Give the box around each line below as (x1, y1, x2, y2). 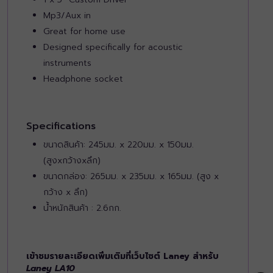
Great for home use (43, 25, 126, 38)
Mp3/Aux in (43, 9, 91, 23)
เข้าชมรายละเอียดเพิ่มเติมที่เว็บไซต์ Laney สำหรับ (26, 250, 219, 263)
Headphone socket (43, 73, 123, 86)
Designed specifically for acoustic (43, 41, 183, 54)
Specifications (26, 119, 96, 134)
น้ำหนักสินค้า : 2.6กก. (43, 202, 121, 215)
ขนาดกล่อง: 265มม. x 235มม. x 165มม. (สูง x (43, 170, 219, 183)
